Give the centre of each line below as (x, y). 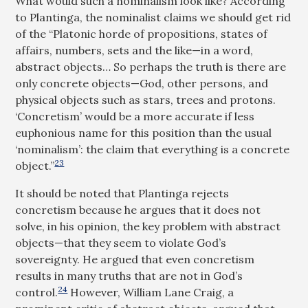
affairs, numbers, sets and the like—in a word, (134, 50)
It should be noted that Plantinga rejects (122, 193)
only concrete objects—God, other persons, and (142, 83)
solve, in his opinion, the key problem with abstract (148, 226)
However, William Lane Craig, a (151, 292)
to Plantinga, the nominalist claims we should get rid (153, 17)
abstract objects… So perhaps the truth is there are (151, 67)
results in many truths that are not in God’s (129, 276)
